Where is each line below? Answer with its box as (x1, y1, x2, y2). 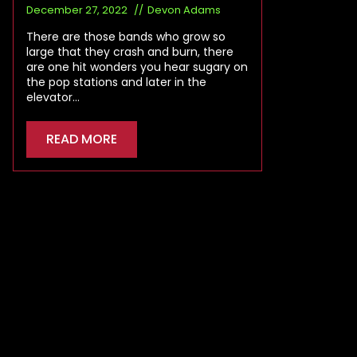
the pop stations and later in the (26, 73, 206, 90)
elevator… (26, 88, 80, 105)
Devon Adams (147, 2, 221, 18)
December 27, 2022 (26, 2, 130, 18)
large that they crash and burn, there (26, 43, 233, 60)
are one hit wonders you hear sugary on (26, 58, 248, 75)
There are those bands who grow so (26, 28, 226, 45)
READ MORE (46, 129, 117, 148)
